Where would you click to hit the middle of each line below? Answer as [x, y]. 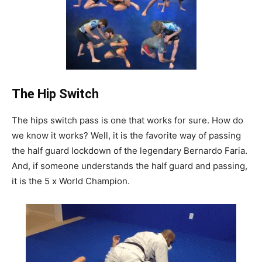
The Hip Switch [55, 94]
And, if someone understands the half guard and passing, [130, 166]
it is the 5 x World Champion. [71, 181]
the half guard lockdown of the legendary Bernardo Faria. [130, 150]
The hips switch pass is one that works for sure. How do [127, 120]
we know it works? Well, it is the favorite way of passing [126, 135]
